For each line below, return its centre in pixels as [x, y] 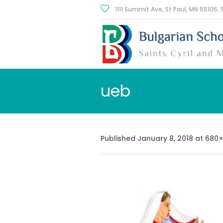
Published [119, 138]
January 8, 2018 [165, 138]
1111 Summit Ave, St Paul [150, 9]
